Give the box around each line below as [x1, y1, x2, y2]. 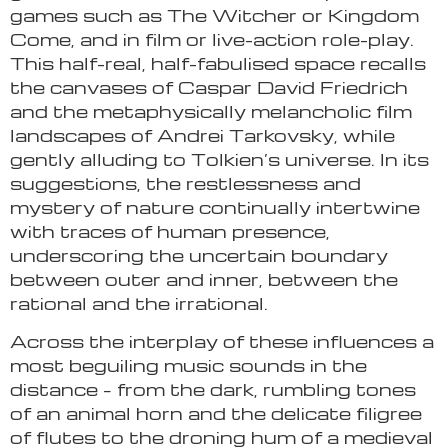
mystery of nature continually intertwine [10, 194, 420, 218]
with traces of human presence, [10, 218, 330, 242]
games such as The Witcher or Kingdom [10, 2, 419, 26]
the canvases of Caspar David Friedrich [10, 74, 408, 98]
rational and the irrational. [10, 290, 268, 314]
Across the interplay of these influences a [10, 328, 434, 352]
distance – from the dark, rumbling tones [10, 376, 416, 400]
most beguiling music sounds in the [10, 352, 367, 376]
